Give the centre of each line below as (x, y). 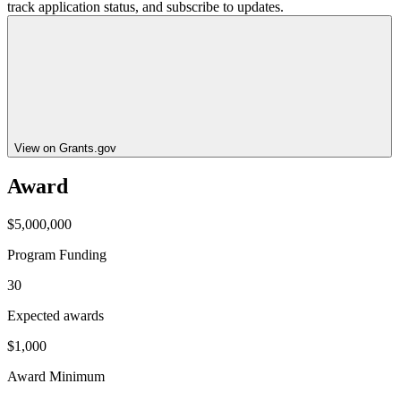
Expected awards (55, 316)
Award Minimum (56, 377)
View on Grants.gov (65, 148)
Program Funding (57, 255)
